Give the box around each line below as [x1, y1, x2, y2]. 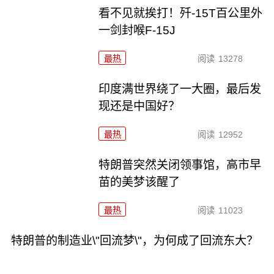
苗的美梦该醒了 [98, 175, 180, 188]
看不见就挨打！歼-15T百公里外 [98, 7, 263, 20]
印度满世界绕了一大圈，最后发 [98, 83, 262, 96]
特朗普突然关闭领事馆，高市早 [98, 158, 262, 171]
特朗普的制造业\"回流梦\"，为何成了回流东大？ [10, 234, 258, 247]
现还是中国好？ [98, 100, 180, 113]
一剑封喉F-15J [98, 24, 176, 37]
